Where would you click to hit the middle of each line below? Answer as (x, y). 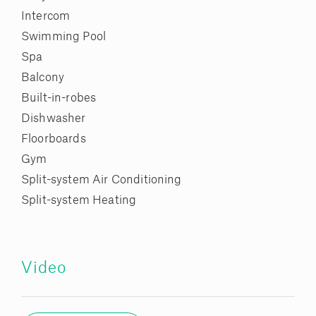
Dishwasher (54, 119)
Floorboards (54, 139)
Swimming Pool (64, 37)
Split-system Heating (79, 201)
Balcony (43, 78)
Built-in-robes (59, 98)
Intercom (46, 17)
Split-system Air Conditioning (102, 180)
